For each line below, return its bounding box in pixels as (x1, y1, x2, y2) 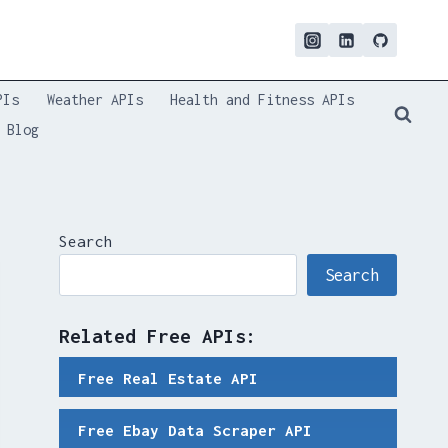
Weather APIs (46, 90, 143, 108)
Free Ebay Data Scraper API (77, 420, 312, 439)
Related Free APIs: (59, 325, 258, 348)
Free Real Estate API (77, 368, 258, 387)
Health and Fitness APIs (169, 90, 354, 108)
